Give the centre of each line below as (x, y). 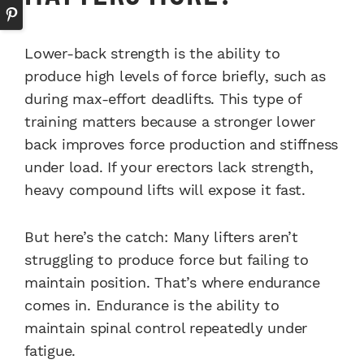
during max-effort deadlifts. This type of (163, 99)
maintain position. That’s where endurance (172, 283)
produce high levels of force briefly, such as (175, 76)
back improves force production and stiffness (181, 145)
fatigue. (50, 351)
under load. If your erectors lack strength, (169, 167)
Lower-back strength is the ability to (152, 54)
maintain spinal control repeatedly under (166, 328)
